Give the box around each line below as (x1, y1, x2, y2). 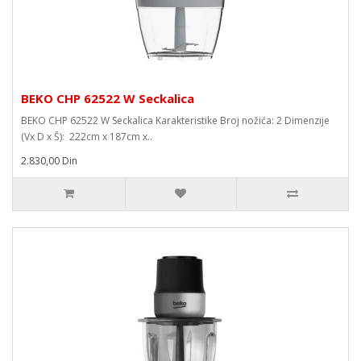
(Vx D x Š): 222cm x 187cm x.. (21, 130, 152, 143)
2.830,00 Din (21, 154, 77, 168)
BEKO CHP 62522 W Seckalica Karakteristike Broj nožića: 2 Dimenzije (21, 114, 330, 127)
